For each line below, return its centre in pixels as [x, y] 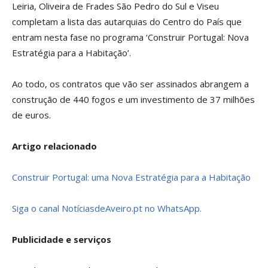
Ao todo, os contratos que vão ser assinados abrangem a [130, 84]
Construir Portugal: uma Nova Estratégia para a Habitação [131, 177]
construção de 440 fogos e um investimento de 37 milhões [133, 99]
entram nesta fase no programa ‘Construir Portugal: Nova [130, 37]
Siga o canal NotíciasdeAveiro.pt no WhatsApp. [107, 208]
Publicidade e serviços [62, 239]
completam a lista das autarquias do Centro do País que [127, 22]
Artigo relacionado [54, 146]
